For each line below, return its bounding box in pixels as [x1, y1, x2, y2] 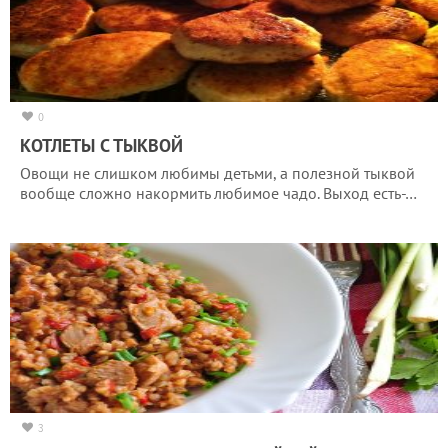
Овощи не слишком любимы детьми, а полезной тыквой [20, 162, 415, 183]
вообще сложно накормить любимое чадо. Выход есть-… [20, 182, 417, 203]
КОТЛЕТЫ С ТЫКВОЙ [20, 133, 183, 157]
